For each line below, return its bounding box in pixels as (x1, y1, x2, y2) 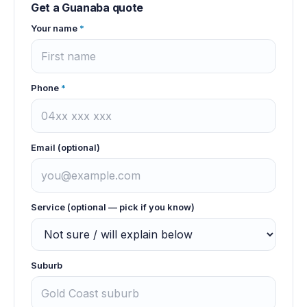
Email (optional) (31, 141, 100, 153)
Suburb (31, 259, 62, 271)
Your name (31, 22, 77, 34)
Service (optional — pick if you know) (31, 201, 195, 212)
